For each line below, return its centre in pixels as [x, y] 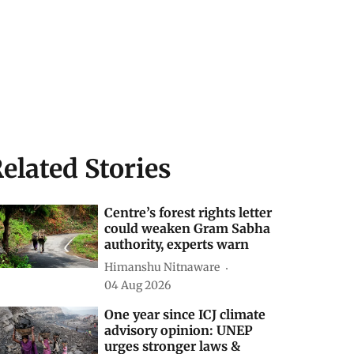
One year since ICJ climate [185, 314]
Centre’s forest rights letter [188, 212]
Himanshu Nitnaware [162, 267]
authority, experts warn [177, 244]
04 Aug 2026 [138, 285]
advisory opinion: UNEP [179, 330]
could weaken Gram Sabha [188, 228]
